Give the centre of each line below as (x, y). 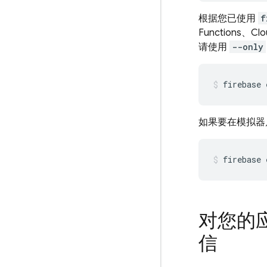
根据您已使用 (228, 18)
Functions (220, 33)
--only (248, 47)
